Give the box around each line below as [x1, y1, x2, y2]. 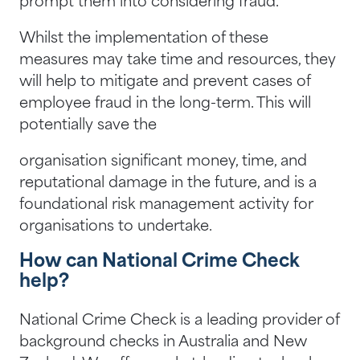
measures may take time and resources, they [19, 53, 336, 69]
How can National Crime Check [19, 253, 300, 272]
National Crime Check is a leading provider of [19, 313, 339, 329]
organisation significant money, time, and [19, 154, 307, 170]
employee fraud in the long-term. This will [19, 96, 311, 112]
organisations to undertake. [19, 219, 212, 235]
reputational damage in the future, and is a [19, 176, 317, 192]
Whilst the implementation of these [19, 31, 268, 47]
